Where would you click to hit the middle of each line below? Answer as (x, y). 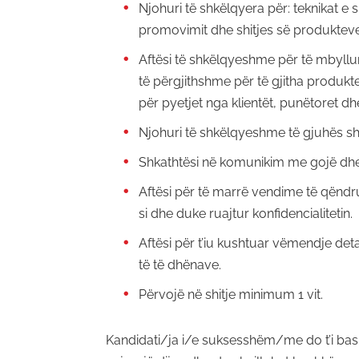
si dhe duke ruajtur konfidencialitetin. (246, 213)
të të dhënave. (180, 264)
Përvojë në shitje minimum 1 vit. (231, 294)
